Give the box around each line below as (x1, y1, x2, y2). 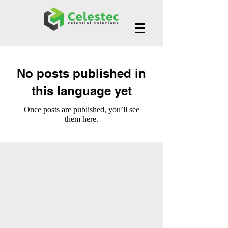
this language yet (31, 83, 132, 98)
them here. (65, 115, 98, 123)
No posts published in (17, 66, 146, 80)
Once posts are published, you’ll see (23, 105, 139, 114)
